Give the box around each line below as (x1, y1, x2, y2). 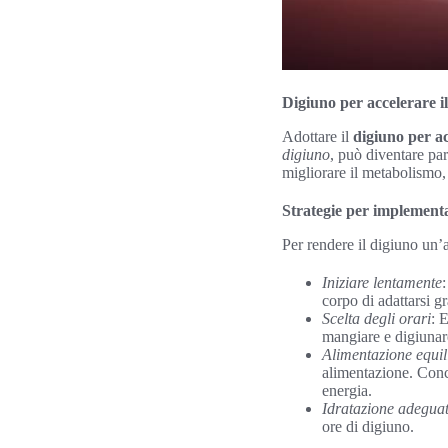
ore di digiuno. (322, 418, 414, 435)
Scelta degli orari (322, 310, 431, 327)
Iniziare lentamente (322, 274, 442, 291)
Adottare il (282, 128, 353, 145)
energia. (322, 382, 372, 399)
